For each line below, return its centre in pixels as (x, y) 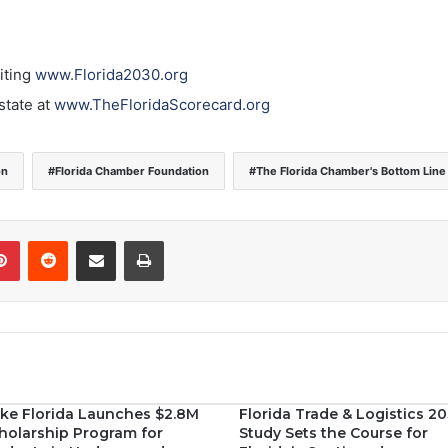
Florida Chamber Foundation (131, 170)
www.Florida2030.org (111, 74)
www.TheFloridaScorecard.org (162, 104)
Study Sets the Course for (333, 432)
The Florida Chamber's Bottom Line (350, 170)
